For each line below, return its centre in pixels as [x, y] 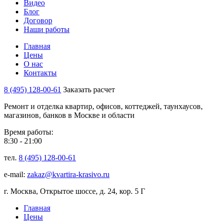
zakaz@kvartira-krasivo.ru [68, 174]
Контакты [40, 73]
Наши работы [47, 29]
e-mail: [16, 174]
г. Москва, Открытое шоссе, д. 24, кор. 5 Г [74, 191]
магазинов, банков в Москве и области [69, 115]
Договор [38, 20]
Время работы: [29, 132]
